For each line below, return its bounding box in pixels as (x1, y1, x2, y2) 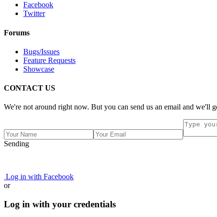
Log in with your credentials (4, 199, 116, 210)
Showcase (23, 64, 54, 73)
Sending (4, 139, 29, 148)
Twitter (23, 9, 45, 18)
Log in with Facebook (4, 172, 74, 181)
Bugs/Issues (23, 47, 60, 56)
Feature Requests (23, 56, 76, 64)
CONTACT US (4, 84, 55, 93)
